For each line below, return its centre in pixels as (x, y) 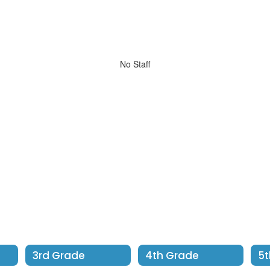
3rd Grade (58, 255)
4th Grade (172, 255)
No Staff (135, 64)
